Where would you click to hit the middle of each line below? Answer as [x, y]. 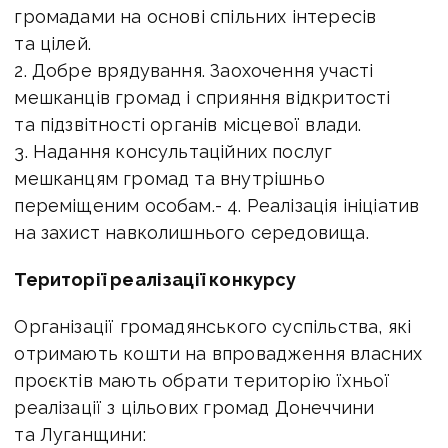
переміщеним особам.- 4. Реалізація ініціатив [217, 205]
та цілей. [53, 43]
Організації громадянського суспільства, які [213, 326]
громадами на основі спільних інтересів [195, 16]
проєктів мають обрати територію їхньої [202, 380]
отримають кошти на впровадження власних [218, 353]
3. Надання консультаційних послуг [173, 151]
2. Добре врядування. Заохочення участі [194, 70]
